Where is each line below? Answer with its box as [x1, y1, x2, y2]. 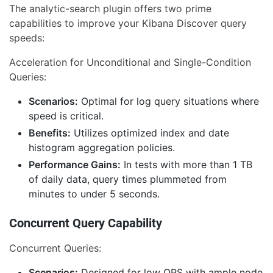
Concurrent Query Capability [9, 216, 162, 231]
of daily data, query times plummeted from [29, 173, 227, 186]
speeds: [9, 32, 44, 44]
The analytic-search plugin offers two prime [9, 2, 211, 15]
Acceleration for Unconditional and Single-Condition [9, 56, 251, 69]
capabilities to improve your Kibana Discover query [9, 17, 247, 30]
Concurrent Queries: [9, 242, 101, 255]
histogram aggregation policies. [29, 141, 175, 154]
